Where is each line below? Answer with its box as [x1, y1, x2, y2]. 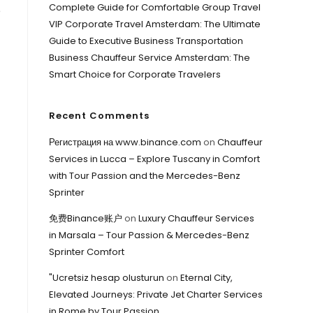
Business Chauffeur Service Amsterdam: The [49, 51, 250, 64]
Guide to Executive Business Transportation [49, 34, 243, 48]
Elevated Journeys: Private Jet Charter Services [49, 288, 263, 301]
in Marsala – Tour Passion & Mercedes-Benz [49, 228, 249, 242]
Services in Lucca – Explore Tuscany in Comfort [49, 152, 260, 166]
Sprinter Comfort [49, 245, 124, 259]
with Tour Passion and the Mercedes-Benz [49, 169, 240, 182]
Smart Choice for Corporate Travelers [49, 68, 221, 81]
